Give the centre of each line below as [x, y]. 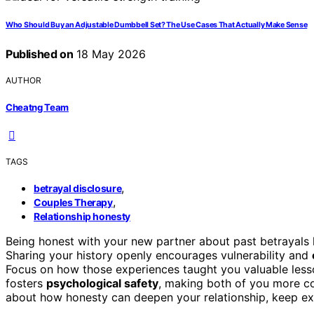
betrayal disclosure [78, 188]
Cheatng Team [37, 107]
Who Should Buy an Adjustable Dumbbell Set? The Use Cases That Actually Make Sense [157, 25]
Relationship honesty [82, 216]
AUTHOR [23, 81]
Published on [40, 54]
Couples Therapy [73, 202]
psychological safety [102, 283]
